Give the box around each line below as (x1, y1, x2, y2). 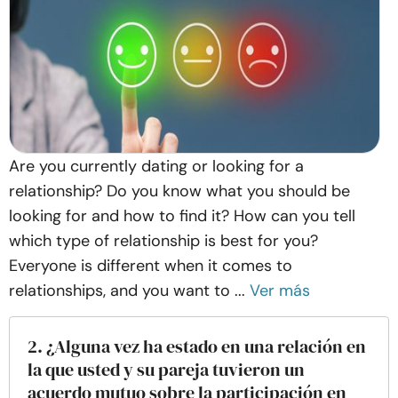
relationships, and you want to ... (9, 280, 245, 301)
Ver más (250, 280, 310, 301)
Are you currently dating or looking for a (9, 155, 304, 177)
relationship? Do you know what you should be (9, 180, 350, 202)
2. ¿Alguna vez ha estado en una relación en (28, 334, 366, 359)
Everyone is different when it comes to (9, 255, 292, 276)
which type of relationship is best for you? (9, 230, 318, 251)
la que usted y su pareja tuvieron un (28, 357, 305, 382)
